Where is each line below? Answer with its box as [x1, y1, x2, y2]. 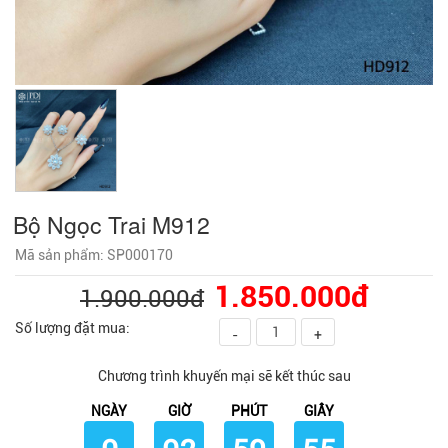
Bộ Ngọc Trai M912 [13, 207, 210, 241]
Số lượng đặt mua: [15, 319, 130, 336]
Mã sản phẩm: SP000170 [15, 246, 173, 263]
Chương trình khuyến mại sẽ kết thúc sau [97, 367, 351, 384]
